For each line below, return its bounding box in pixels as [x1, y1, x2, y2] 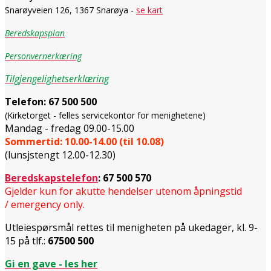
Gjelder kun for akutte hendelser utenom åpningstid [5, 184, 242, 198]
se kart [136, 4, 163, 16]
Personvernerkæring [5, 50, 82, 62]
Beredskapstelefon [5, 171, 98, 184]
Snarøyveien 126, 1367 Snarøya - [5, 4, 136, 16]
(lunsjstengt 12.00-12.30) [5, 148, 116, 162]
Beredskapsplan [5, 27, 65, 39]
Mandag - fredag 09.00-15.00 [5, 121, 134, 135]
